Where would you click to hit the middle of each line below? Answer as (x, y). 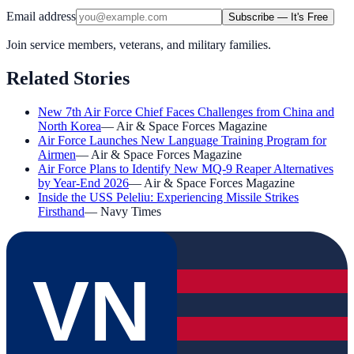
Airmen (57, 155)
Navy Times (131, 212)
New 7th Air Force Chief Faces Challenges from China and (186, 112)
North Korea (70, 126)
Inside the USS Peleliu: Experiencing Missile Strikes (168, 198)
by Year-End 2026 (83, 183)
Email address (41, 17)
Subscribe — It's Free (278, 17)
